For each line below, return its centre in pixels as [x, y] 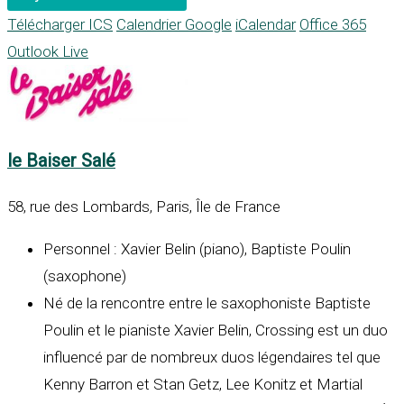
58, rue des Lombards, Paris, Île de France [144, 207]
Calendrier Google [174, 25]
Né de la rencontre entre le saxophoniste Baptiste [207, 303]
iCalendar [266, 25]
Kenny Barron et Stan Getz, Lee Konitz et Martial [203, 385]
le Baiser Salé [61, 161]
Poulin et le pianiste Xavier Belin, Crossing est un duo [216, 331]
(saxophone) [85, 276]
